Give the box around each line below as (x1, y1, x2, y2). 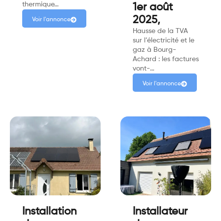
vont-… (133, 65, 154, 73)
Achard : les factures (133, 56, 199, 63)
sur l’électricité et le (133, 37, 194, 44)
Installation (22, 206, 76, 218)
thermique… (22, 1, 59, 8)
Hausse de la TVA (133, 28, 188, 35)
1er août (133, 2, 173, 13)
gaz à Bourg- (133, 46, 176, 54)
